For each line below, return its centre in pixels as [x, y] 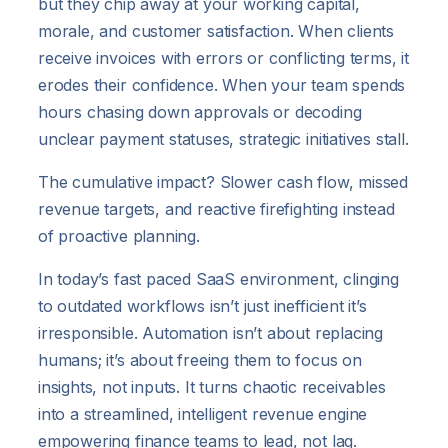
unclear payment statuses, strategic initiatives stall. [223, 138]
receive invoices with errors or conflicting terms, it [223, 57]
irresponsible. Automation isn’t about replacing [210, 332]
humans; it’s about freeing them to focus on [200, 359]
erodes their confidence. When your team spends [222, 84]
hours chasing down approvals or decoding [200, 111]
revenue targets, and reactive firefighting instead [216, 208]
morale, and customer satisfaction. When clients [216, 30]
